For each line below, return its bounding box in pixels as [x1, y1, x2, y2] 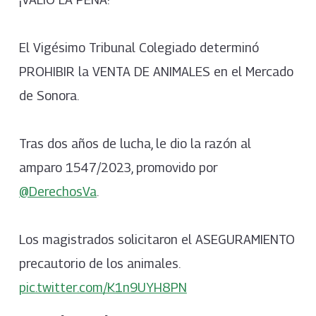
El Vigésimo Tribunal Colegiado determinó [18, 39, 259, 55]
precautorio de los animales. [18, 255, 180, 271]
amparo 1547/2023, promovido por [18, 159, 218, 175]
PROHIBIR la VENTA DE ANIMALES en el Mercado [18, 63, 293, 79]
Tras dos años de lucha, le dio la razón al [18, 135, 251, 151]
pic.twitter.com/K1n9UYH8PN [18, 279, 187, 295]
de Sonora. [18, 87, 79, 103]
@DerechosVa [18, 183, 97, 199]
